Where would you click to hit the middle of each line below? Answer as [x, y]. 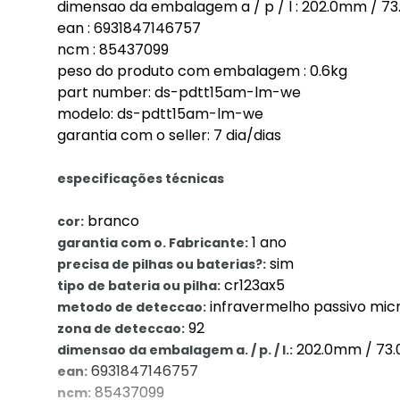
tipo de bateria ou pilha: [139, 286]
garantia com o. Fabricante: [153, 243]
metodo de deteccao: [132, 307]
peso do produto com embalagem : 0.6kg [202, 71]
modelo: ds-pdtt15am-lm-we [160, 114]
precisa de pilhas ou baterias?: [162, 264]
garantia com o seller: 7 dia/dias [169, 135]
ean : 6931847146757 [129, 28]
